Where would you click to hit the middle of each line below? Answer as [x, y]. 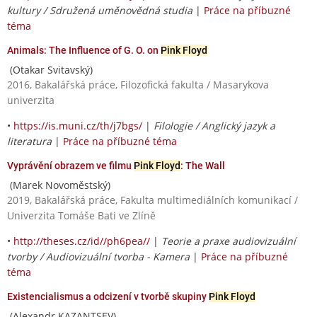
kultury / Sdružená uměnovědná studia [100, 10]
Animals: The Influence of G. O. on [84, 50]
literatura [29, 141]
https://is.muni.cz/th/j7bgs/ [78, 125]
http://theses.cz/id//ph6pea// [82, 241]
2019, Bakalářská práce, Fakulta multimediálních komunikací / [152, 200]
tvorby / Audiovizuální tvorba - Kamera [98, 256]
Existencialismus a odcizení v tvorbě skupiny [108, 296]
